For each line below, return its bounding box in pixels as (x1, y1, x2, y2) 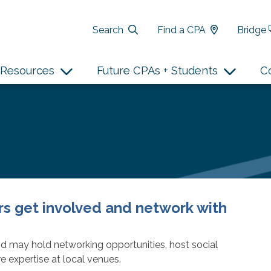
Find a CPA (157, 24, 206, 36)
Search (92, 24, 123, 36)
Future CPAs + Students (97, 64, 218, 77)
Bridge (237, 24, 269, 36)
